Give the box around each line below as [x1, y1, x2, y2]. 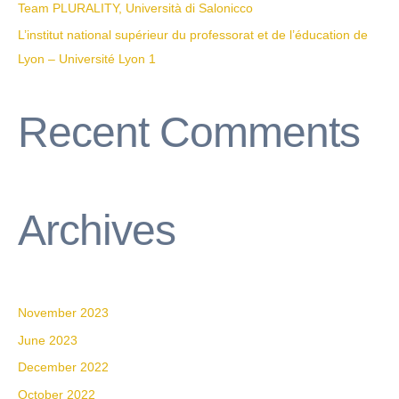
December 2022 [18, 361, 109, 375]
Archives [18, 207, 175, 255]
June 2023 [18, 333, 77, 347]
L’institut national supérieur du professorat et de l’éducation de [18, 28, 368, 43]
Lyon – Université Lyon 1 [18, 53, 156, 67]
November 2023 [18, 306, 109, 321]
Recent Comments [18, 109, 360, 157]
